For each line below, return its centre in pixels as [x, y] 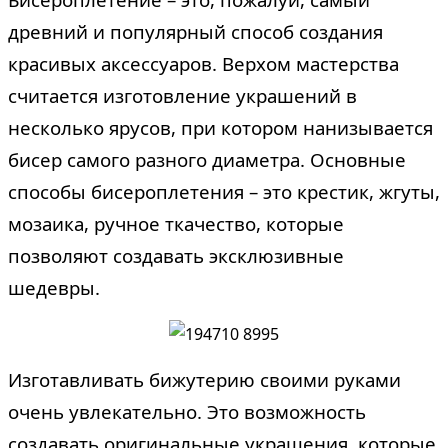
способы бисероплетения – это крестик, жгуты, [224, 191]
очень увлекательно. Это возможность [187, 411]
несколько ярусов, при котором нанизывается [220, 127]
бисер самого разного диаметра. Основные [207, 159]
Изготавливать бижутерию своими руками [204, 379]
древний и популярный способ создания [195, 31]
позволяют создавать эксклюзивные [176, 255]
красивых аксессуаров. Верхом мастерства [203, 63]
